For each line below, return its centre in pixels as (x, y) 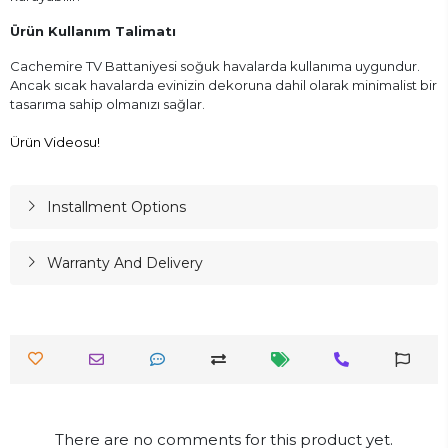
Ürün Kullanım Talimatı (93, 30)
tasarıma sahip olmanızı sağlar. (107, 103)
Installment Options (116, 206)
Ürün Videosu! (55, 141)
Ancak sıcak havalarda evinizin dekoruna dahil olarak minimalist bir (223, 84)
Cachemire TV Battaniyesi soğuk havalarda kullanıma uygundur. (215, 65)
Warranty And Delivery (124, 262)
